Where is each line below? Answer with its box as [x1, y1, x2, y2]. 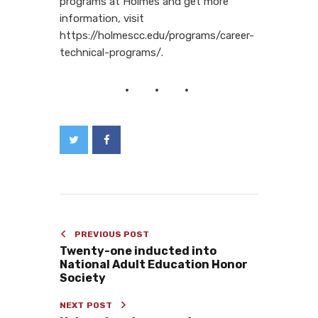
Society [60, 270, 106, 285]
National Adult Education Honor [60, 257, 248, 271]
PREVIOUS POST [75, 229, 150, 239]
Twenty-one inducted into [60, 243, 216, 258]
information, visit [60, 11, 144, 25]
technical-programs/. [60, 45, 163, 59]
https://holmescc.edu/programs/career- [60, 28, 254, 42]
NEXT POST [60, 300, 112, 310]
